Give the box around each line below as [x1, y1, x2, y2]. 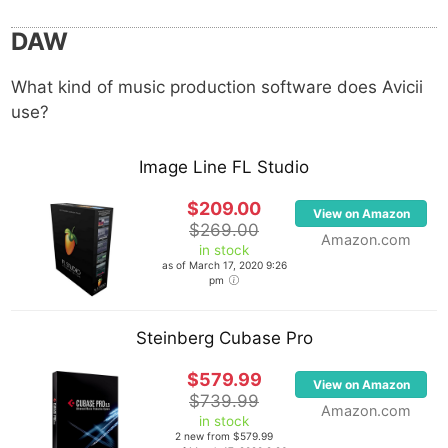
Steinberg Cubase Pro [135, 328, 313, 348]
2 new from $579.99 [175, 430, 273, 442]
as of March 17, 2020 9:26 [161, 259, 287, 271]
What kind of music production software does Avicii [11, 76, 423, 97]
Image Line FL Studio [139, 157, 309, 177]
